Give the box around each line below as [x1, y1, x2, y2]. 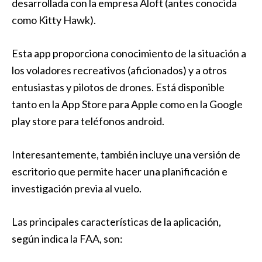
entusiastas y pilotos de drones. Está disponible [12, 81, 225, 94]
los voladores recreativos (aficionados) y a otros [12, 64, 227, 77]
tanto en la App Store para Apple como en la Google [12, 98, 243, 111]
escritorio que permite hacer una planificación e [12, 165, 227, 178]
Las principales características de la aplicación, [12, 215, 221, 228]
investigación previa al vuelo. [12, 182, 142, 195]
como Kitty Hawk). [12, 13, 96, 26]
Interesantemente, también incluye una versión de [12, 148, 240, 161]
